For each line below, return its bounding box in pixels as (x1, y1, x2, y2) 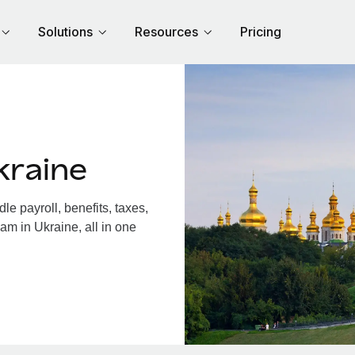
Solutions (38, 24, 93, 40)
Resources (135, 24, 198, 40)
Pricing (240, 24, 281, 40)
